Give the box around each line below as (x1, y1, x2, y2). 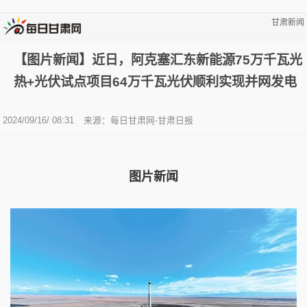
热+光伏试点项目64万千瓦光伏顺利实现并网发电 (14, 74, 297, 89)
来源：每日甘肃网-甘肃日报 (84, 114, 193, 125)
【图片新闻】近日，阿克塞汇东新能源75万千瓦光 (14, 52, 302, 67)
